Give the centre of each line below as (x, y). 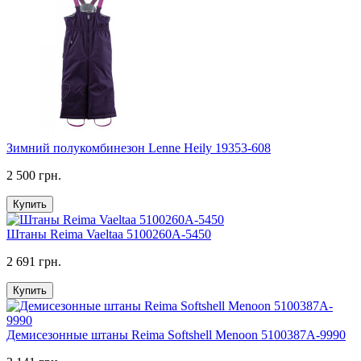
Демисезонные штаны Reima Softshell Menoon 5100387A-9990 (176, 334)
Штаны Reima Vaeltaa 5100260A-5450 (109, 234)
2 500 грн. (34, 175)
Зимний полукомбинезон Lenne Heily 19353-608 (139, 147)
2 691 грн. (34, 261)
